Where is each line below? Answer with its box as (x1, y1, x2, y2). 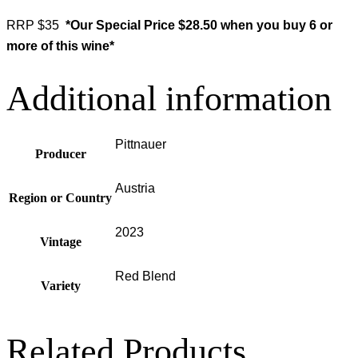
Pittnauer (115, 137, 166, 152)
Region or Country (9, 191, 112, 205)
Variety (40, 279, 81, 293)
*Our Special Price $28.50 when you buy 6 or (62, 18, 332, 33)
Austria (115, 181, 155, 196)
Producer (34, 147, 86, 161)
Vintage (39, 235, 82, 249)
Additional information (6, 78, 332, 118)
